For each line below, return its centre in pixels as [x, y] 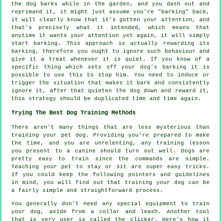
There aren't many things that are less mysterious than [110, 127]
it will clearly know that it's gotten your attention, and [110, 19]
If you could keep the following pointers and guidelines [110, 174]
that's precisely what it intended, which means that [110, 27]
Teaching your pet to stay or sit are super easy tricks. [110, 166]
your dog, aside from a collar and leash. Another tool [110, 211]
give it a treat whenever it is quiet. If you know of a [110, 59]
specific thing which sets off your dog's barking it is [110, 67]
